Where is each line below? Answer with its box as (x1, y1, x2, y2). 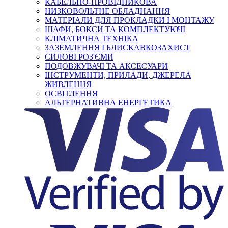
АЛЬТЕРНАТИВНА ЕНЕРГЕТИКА (45, 98, 172, 107)
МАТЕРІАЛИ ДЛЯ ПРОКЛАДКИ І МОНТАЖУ (45, 16, 214, 25)
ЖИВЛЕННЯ (45, 80, 92, 89)
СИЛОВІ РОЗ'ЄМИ (45, 52, 113, 62)
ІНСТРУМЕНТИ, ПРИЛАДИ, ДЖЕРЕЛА (45, 71, 191, 80)
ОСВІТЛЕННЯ (45, 89, 98, 98)
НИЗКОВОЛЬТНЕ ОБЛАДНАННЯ (45, 7, 170, 16)
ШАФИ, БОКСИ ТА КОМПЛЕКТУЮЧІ (45, 25, 185, 34)
